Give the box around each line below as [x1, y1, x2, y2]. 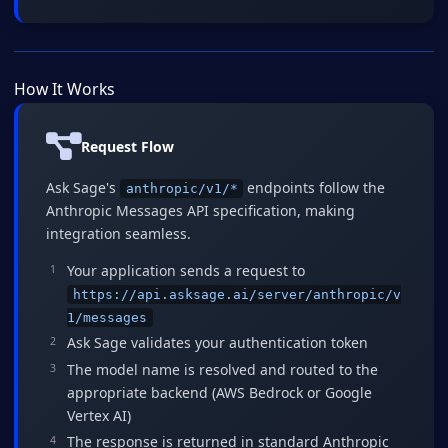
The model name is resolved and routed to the [67, 359, 378, 379]
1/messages [67, 309, 147, 325]
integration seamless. [46, 223, 191, 243]
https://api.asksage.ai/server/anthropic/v [72, 286, 401, 302]
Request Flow [81, 136, 174, 156]
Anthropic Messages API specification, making [46, 200, 355, 220]
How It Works [14, 77, 115, 100]
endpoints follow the [243, 177, 386, 197]
